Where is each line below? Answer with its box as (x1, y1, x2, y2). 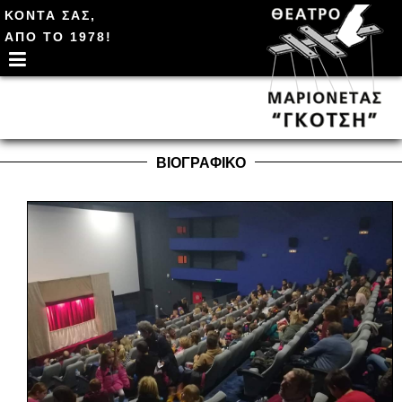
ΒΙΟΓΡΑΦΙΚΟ (156, 155, 246, 170)
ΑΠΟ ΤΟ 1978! (4, 30, 112, 44)
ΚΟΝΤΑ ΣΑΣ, (4, 8, 96, 22)
